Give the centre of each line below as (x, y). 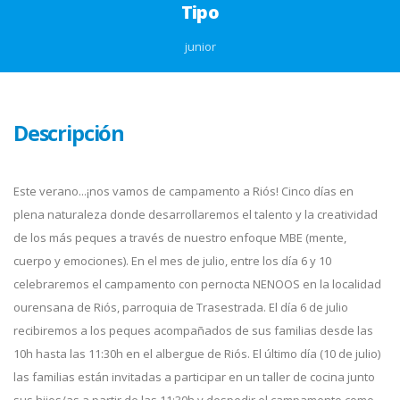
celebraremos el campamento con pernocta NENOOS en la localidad (197, 284)
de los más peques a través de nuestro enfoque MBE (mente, (180, 237)
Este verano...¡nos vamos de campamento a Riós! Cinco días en (183, 191)
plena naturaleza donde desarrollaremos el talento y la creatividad (196, 214)
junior (200, 46)
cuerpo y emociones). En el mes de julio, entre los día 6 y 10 (172, 261)
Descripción (69, 133)
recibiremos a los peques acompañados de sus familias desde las (193, 330)
